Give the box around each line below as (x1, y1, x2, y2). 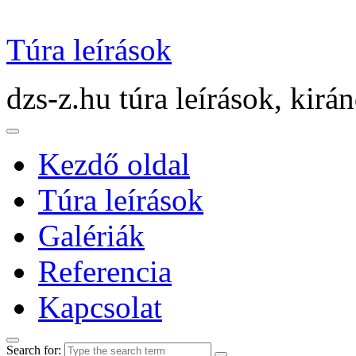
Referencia (38, 254, 172, 288)
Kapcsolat (38, 290, 162, 324)
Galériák (38, 219, 145, 253)
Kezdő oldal (38, 147, 190, 181)
